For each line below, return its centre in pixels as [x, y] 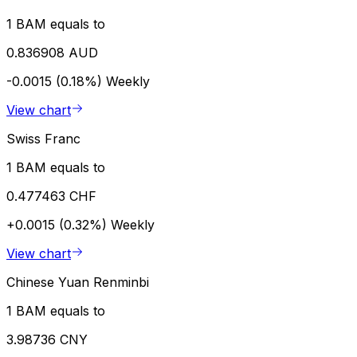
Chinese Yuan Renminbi [78, 282]
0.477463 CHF [51, 196]
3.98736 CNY [47, 339]
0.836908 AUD [52, 52]
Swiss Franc [43, 138]
